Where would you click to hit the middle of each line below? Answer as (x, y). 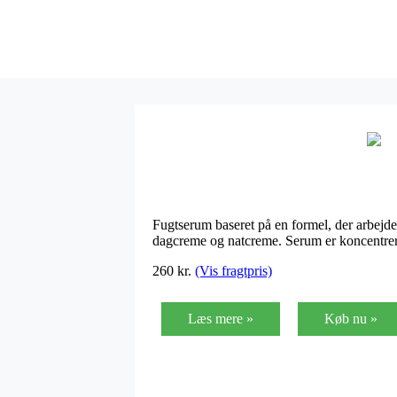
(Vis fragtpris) (234, 270)
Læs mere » (221, 318)
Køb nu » (351, 318)
